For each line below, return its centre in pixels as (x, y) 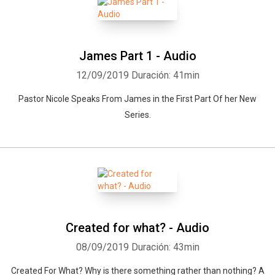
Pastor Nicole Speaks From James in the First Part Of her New (137, 99)
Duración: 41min (165, 75)
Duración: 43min (165, 247)
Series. (137, 115)
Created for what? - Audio (137, 228)
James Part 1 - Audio (137, 56)
